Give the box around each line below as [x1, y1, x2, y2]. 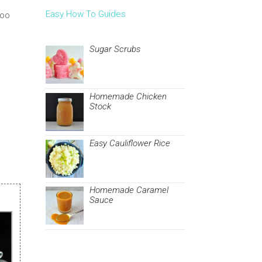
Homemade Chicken [89, 91, 167, 102]
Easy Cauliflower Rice [89, 137, 171, 149]
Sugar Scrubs [89, 44, 141, 55]
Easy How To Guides [46, 9, 126, 20]
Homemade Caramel [89, 185, 169, 196]
